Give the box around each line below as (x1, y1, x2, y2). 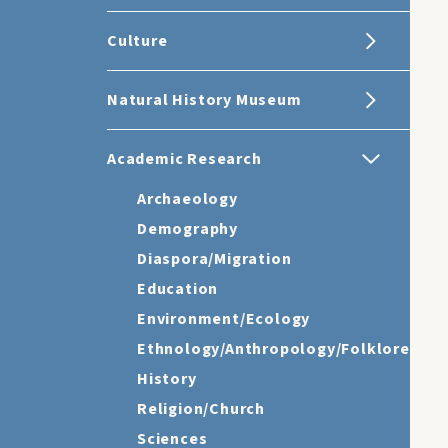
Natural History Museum (107, 89, 302, 111)
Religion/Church (137, 398, 265, 420)
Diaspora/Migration (137, 248, 292, 270)
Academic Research (107, 148, 262, 170)
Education (137, 278, 219, 300)
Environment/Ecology (137, 308, 311, 330)
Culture (107, 30, 168, 52)
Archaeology (137, 188, 238, 210)
